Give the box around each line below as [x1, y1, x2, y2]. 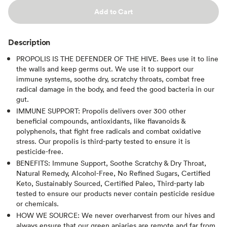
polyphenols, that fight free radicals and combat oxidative [16, 126, 201, 136]
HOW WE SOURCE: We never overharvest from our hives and [16, 210, 215, 220]
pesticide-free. [16, 146, 63, 156]
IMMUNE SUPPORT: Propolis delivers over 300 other [16, 105, 186, 116]
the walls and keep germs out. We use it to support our [16, 63, 194, 73]
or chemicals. [16, 198, 59, 208]
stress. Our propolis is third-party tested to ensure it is [16, 136, 190, 146]
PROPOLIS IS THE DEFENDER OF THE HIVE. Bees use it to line [16, 53, 218, 63]
